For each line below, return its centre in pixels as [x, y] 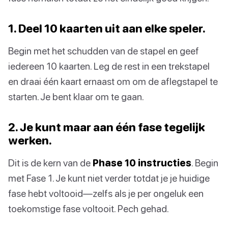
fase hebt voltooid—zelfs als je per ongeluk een [106, 193]
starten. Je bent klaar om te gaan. [76, 97]
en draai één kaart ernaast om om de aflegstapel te [113, 81]
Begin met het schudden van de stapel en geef [104, 51]
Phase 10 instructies [142, 163]
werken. [30, 140]
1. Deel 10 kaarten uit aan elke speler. [107, 28]
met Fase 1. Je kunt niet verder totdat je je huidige [109, 178]
